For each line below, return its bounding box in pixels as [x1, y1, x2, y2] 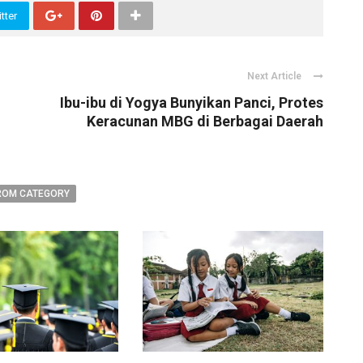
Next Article [247, 70, 301, 83]
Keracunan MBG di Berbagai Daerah [87, 113, 323, 130]
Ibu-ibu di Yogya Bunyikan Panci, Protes [60, 94, 323, 112]
